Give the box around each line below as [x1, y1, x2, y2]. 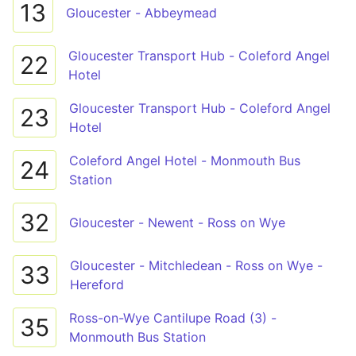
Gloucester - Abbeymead [66, 5, 217, 21]
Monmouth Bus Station [69, 329, 206, 345]
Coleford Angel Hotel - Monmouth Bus [69, 153, 300, 168]
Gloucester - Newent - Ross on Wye [69, 215, 285, 230]
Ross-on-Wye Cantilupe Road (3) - [69, 310, 277, 326]
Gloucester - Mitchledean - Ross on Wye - [70, 257, 323, 273]
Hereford [70, 277, 124, 292]
